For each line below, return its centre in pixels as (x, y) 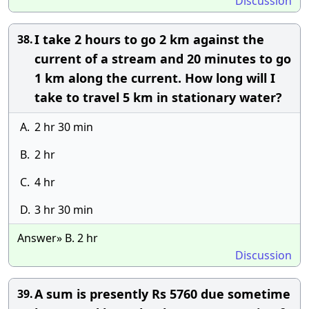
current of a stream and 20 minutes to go (163, 59)
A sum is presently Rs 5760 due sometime (162, 294)
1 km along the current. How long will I (155, 78)
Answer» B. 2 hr (58, 238)
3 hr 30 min (64, 210)
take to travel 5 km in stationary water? (158, 97)
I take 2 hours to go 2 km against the (149, 39)
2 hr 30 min (64, 127)
